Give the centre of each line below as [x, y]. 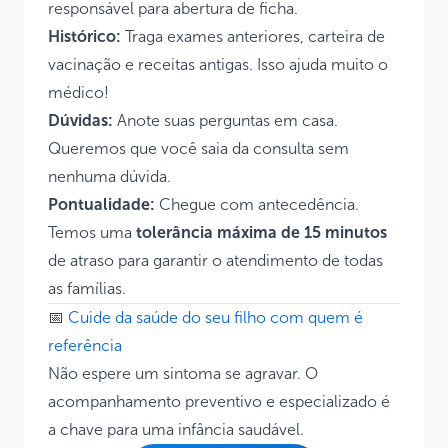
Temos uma [92, 232]
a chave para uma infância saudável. [176, 429]
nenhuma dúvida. [109, 176]
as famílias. [87, 288]
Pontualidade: [101, 204]
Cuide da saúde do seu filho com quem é [215, 317]
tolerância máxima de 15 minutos [261, 232]
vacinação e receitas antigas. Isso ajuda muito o [218, 64]
